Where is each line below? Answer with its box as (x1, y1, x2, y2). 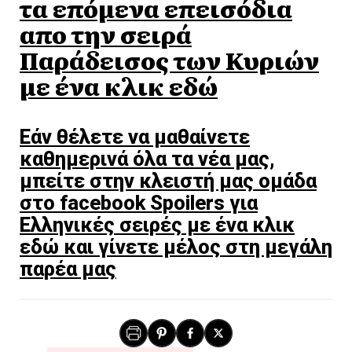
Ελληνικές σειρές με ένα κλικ (20, 213, 295, 237)
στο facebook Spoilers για (20, 191, 258, 215)
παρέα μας (20, 257, 116, 281)
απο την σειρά (20, 16, 192, 52)
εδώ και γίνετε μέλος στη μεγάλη (20, 235, 332, 259)
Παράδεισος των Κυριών (20, 42, 319, 78)
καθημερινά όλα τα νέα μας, (20, 147, 275, 171)
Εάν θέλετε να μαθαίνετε (20, 125, 250, 149)
